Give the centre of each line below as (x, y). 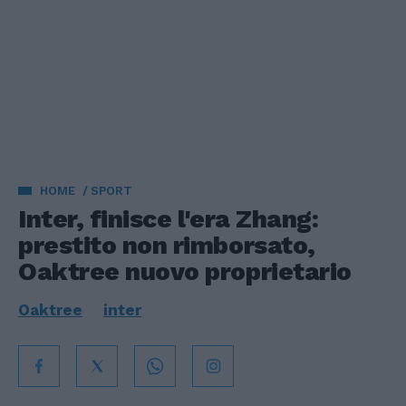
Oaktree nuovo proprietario (185, 271)
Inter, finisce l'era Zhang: (169, 219)
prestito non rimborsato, (167, 245)
